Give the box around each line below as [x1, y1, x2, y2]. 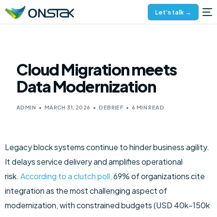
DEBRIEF [99, 104, 124, 110]
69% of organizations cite [112, 171, 205, 181]
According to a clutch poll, [20, 171, 112, 181]
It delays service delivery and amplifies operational [5, 156, 183, 167]
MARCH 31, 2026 [44, 104, 91, 110]
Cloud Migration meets [16, 60, 177, 79]
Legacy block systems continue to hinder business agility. [5, 142, 209, 152]
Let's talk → [155, 8, 191, 16]
